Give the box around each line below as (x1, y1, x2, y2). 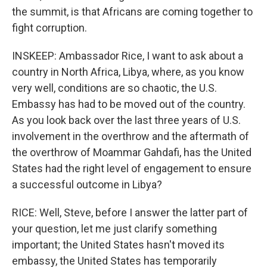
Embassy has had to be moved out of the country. (12, 97, 246, 110)
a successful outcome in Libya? (12, 178, 162, 191)
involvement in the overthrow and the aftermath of (12, 129, 249, 142)
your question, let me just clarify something (12, 222, 217, 235)
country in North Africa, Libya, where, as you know (12, 65, 244, 78)
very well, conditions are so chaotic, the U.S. (12, 81, 217, 94)
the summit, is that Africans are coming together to (12, 5, 253, 18)
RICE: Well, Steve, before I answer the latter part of (12, 206, 248, 219)
